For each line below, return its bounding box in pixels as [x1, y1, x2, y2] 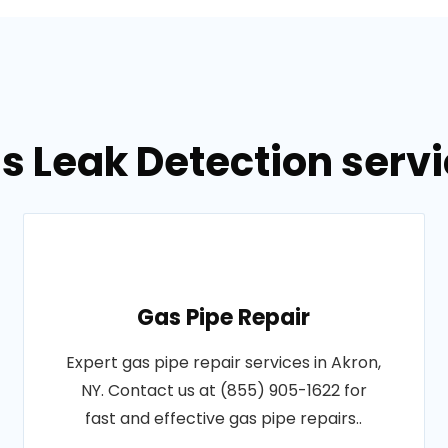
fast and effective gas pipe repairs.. [85, 407, 363, 430]
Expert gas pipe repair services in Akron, [66, 351, 382, 374]
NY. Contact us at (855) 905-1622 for [80, 379, 367, 402]
